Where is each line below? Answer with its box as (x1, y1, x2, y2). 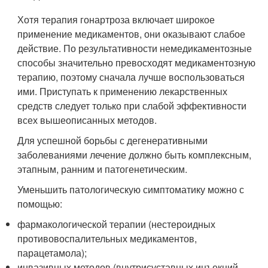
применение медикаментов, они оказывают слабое (17, 27, 246, 41)
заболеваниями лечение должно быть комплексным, (17, 148, 252, 162)
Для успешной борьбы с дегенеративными (17, 133, 208, 147)
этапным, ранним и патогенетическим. (17, 162, 188, 176)
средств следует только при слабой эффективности (17, 99, 247, 112)
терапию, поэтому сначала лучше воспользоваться (17, 70, 245, 84)
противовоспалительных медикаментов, (17, 232, 197, 245)
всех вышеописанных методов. (17, 113, 157, 127)
